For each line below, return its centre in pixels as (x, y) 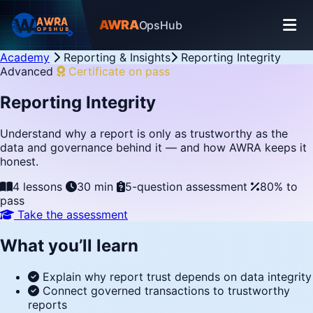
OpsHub (160, 25)
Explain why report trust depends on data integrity (177, 276)
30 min (95, 186)
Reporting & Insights (117, 57)
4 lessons (37, 186)
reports (48, 304)
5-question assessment (186, 186)
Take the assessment (71, 214)
